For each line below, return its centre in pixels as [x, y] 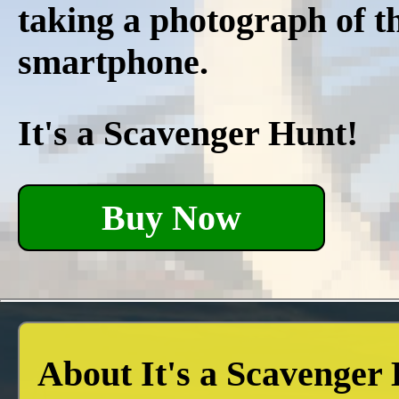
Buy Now [171, 217]
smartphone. [113, 62]
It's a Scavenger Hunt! [188, 134]
